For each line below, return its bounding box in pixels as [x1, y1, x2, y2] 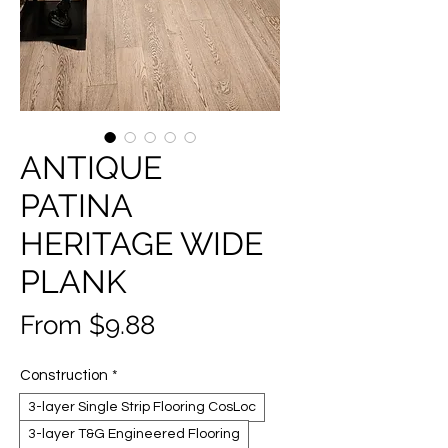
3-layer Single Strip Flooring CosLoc [28, 400, 256, 415]
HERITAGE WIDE [20, 225, 263, 263]
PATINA [20, 187, 132, 225]
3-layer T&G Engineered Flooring [28, 427, 240, 442]
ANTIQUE [20, 149, 162, 187]
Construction [20, 368, 108, 384]
